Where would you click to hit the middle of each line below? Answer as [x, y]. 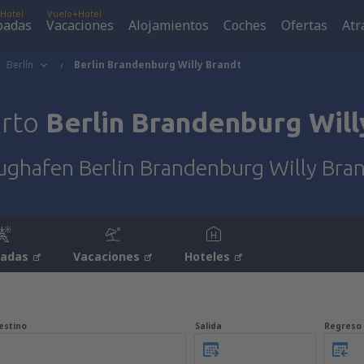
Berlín [20, 65]
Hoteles [207, 256]
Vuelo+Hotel [74, 13]
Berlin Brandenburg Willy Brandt [158, 65]
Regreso [343, 326]
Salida [208, 326]
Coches [245, 25]
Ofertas [304, 25]
